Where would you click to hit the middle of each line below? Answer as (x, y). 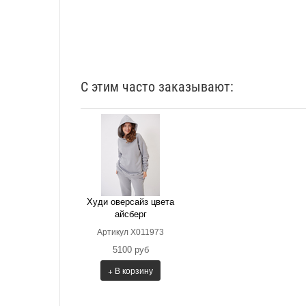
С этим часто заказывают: (157, 86)
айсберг (130, 214)
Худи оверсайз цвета (130, 201)
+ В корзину (130, 270)
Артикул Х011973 (130, 232)
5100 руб (130, 249)
